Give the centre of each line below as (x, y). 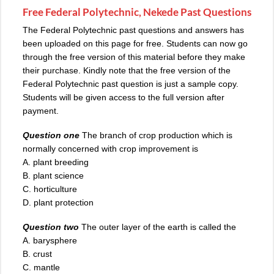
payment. (41, 110)
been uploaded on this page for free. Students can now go (135, 43)
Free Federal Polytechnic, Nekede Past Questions (137, 12)
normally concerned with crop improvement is (110, 149)
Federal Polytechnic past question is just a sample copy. (131, 83)
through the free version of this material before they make (134, 57)
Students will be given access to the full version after (124, 97)
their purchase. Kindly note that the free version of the (127, 70)
